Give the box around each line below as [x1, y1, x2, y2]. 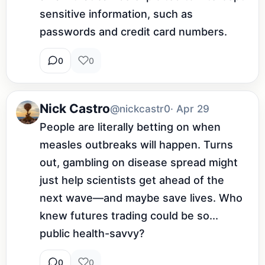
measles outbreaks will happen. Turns [40, 138, 233, 151]
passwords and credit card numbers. [40, 25, 227, 38]
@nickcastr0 [110, 102, 170, 115]
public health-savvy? [40, 227, 144, 240]
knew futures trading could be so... [40, 209, 218, 222]
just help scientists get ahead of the [40, 173, 224, 186]
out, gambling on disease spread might [40, 156, 238, 169]
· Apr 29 [170, 102, 209, 115]
